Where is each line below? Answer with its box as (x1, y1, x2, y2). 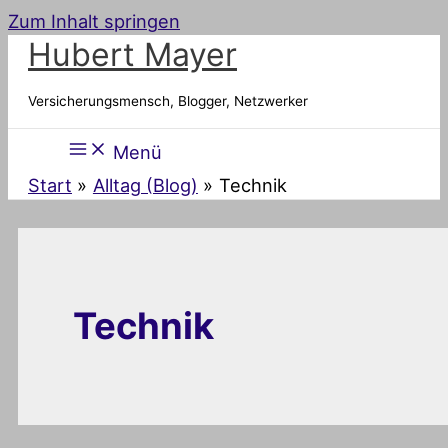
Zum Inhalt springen (8, 10, 180, 32)
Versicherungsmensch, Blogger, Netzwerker (28, 92, 308, 109)
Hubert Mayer (28, 35, 237, 74)
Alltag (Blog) (92, 173, 198, 196)
